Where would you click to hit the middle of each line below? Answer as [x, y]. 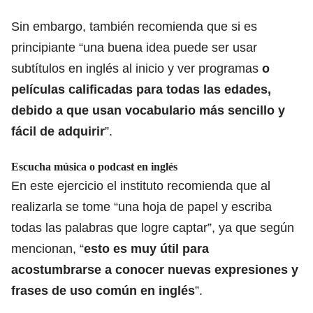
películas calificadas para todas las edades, [141, 89]
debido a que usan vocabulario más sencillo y [148, 110]
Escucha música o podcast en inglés [94, 166]
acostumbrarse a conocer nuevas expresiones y [155, 269]
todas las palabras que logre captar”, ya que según [153, 227]
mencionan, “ [48, 248]
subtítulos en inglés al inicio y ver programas [137, 68]
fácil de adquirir [58, 131]
